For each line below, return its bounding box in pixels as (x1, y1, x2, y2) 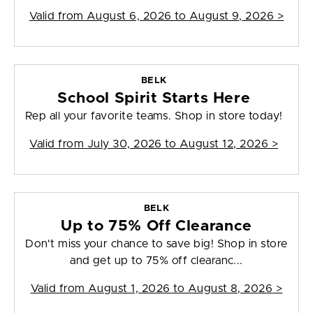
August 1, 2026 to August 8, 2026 (87, 283, 273, 295)
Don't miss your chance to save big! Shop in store (25, 238, 288, 250)
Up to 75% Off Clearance (60, 219, 252, 234)
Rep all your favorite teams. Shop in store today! (25, 110, 283, 122)
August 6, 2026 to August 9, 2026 (86, 10, 275, 22)
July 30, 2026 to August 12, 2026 (87, 138, 269, 150)
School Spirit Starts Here (57, 91, 251, 106)
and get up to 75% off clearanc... (70, 255, 243, 267)
